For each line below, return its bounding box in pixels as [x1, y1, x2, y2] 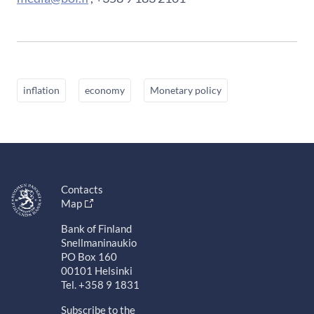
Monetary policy [150, 83, 221, 96]
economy [85, 83, 125, 96]
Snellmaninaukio [60, 235, 137, 249]
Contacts [60, 182, 103, 196]
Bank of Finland [60, 221, 132, 235]
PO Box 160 [60, 250, 117, 263]
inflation [23, 83, 60, 96]
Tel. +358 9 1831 [60, 278, 139, 291]
